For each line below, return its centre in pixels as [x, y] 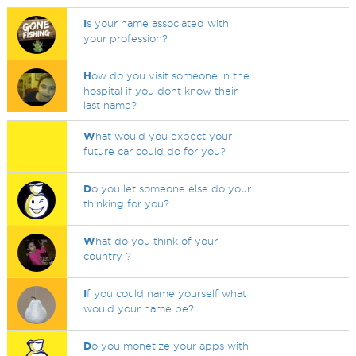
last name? [110, 105]
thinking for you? [127, 203]
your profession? [126, 38]
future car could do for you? [155, 151]
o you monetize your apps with [170, 346]
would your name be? [139, 308]
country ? [108, 256]
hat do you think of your [157, 241]
